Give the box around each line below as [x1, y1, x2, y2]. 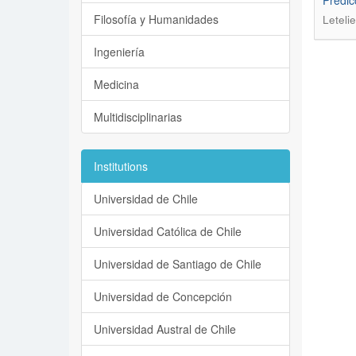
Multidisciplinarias [94, 109, 182, 125]
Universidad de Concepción [94, 288, 232, 304]
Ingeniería [94, 44, 145, 60]
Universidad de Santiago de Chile [94, 256, 261, 272]
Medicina [94, 76, 139, 92]
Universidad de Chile [94, 191, 198, 207]
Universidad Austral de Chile [94, 321, 236, 337]
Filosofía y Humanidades [94, 11, 219, 27]
